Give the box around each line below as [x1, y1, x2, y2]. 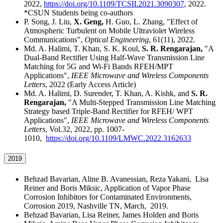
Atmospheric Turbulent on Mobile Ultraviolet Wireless [24, 26, 195, 35]
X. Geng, [74, 17, 104, 26]
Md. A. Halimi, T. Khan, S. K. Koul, [24, 44, 142, 53]
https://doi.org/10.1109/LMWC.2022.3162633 [46, 134, 191, 143]
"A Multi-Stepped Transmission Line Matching [66, 98, 216, 107]
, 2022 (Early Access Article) [45, 80, 136, 89]
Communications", [24, 35, 85, 44]
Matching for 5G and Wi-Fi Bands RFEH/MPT [24, 62, 173, 71]
